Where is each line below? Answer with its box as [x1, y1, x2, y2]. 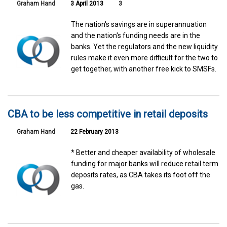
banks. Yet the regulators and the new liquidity [71, 43, 218, 51]
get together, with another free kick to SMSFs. [71, 65, 217, 73]
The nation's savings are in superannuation [71, 20, 207, 29]
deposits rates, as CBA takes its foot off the [71, 170, 211, 179]
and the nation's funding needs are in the [71, 31, 201, 40]
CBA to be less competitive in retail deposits [8, 107, 208, 120]
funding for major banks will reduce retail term [71, 159, 219, 168]
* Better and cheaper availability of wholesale [71, 148, 216, 157]
